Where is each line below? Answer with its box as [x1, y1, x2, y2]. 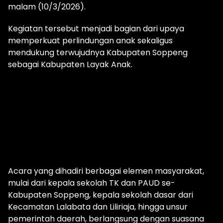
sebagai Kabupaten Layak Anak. [8, 59, 132, 71]
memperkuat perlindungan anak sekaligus [8, 35, 173, 47]
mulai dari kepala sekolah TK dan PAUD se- [8, 177, 175, 189]
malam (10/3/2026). [8, 1, 86, 13]
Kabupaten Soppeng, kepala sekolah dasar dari [8, 189, 193, 201]
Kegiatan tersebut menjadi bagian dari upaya [8, 23, 184, 35]
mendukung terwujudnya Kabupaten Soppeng [8, 47, 188, 59]
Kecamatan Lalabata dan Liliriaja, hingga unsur [8, 201, 188, 213]
